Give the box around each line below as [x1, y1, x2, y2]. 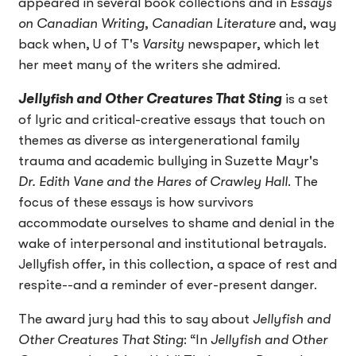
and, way [275, 15, 336, 31]
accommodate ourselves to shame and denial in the [17, 215, 335, 230]
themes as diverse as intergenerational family [17, 132, 300, 148]
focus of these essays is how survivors [17, 194, 253, 210]
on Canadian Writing [17, 15, 145, 31]
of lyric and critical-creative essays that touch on [17, 111, 325, 127]
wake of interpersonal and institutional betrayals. [17, 235, 327, 251]
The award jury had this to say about [17, 311, 253, 327]
